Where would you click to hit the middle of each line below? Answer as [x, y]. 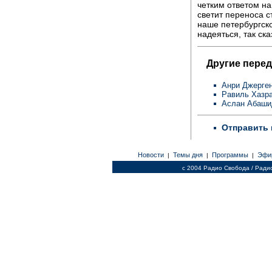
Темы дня [188, 155]
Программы [230, 155]
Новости [151, 155]
